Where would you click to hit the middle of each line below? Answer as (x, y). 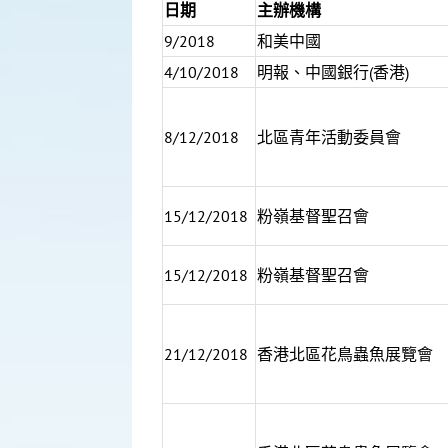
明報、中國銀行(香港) (333, 72)
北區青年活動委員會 (329, 137)
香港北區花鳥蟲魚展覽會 (345, 354)
